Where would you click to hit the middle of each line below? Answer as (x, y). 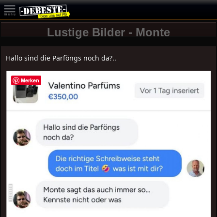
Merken (30, 80)
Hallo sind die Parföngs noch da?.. (61, 58)
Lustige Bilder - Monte (108, 32)
